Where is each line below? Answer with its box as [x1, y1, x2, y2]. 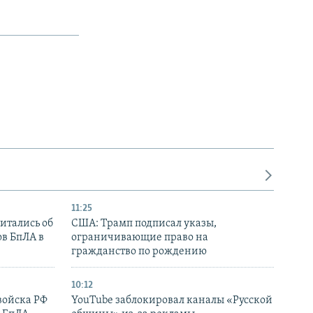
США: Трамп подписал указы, [71, 218, 217, 230]
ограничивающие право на [71, 232, 208, 244]
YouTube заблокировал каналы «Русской [71, 295, 272, 307]
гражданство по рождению [71, 246, 207, 258]
